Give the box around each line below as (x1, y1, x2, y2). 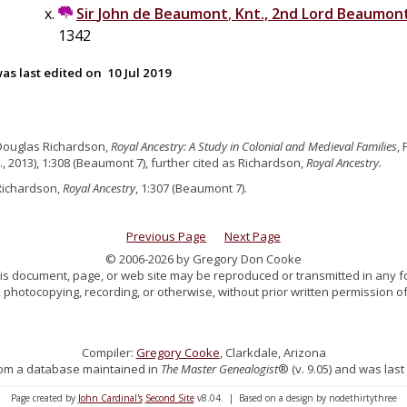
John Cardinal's (77, 391, 143, 404)
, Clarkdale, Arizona (219, 343, 326, 361)
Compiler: (81, 343, 136, 361)
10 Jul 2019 (107, 64, 172, 81)
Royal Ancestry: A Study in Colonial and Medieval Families (111, 138, 397, 154)
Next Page (223, 228, 281, 244)
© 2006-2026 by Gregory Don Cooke (105, 250, 302, 267)
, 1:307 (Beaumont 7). (135, 179, 247, 196)
